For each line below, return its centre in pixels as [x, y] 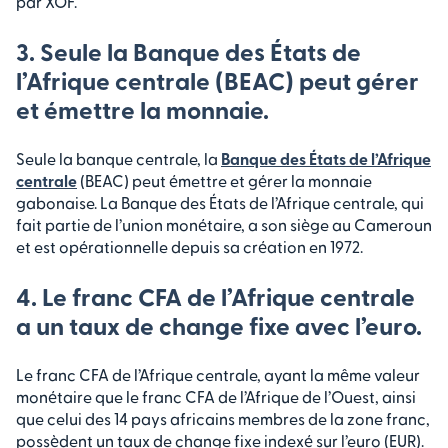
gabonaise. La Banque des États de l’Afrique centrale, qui [220, 203]
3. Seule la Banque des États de [188, 51]
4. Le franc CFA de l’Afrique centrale [215, 296]
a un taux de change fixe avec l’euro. [219, 325]
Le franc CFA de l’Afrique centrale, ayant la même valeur [218, 375]
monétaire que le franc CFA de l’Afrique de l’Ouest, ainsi [216, 397]
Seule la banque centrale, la [118, 159]
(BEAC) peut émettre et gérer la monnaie [224, 181]
